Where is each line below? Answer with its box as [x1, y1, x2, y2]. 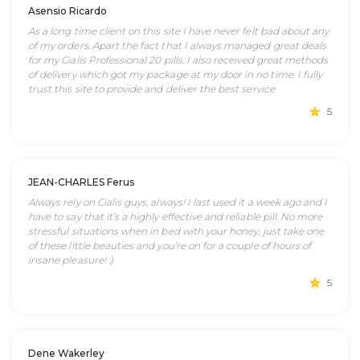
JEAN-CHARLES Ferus [28, 176, 134, 188]
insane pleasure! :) [28, 254, 113, 266]
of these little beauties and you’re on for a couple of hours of [28, 239, 312, 252]
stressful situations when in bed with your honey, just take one [28, 225, 325, 237]
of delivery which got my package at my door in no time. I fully [28, 68, 323, 80]
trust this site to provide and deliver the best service [28, 83, 275, 95]
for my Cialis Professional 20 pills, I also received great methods [28, 54, 329, 66]
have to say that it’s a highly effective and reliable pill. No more [28, 211, 323, 223]
